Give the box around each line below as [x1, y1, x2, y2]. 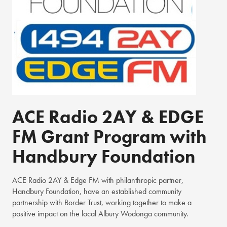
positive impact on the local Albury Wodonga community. [12, 208, 188, 219]
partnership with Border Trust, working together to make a [12, 197, 192, 208]
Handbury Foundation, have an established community [12, 185, 181, 197]
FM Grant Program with [12, 125, 207, 148]
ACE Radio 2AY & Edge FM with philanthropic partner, [12, 174, 183, 185]
